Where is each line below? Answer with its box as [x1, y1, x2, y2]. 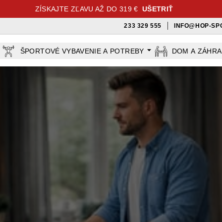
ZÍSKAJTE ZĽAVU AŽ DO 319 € [35, 5, 138, 13]
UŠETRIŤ [142, 5, 173, 13]
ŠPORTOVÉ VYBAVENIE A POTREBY [20, 47, 144, 55]
